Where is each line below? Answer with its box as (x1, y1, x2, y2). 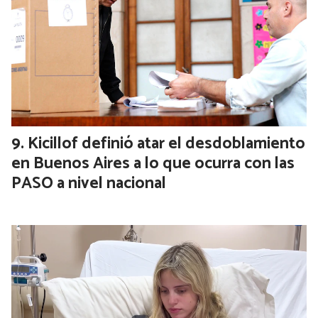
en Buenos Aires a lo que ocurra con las (11, 150, 295, 177)
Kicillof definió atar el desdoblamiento (28, 131, 305, 158)
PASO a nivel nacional (11, 170, 166, 197)
